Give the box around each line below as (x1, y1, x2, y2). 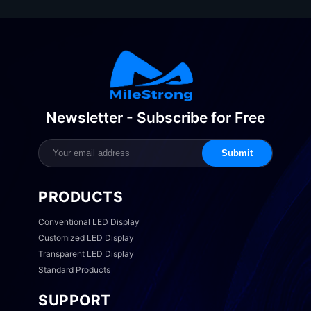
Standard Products (38, 264, 110, 275)
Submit (221, 147, 253, 158)
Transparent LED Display (38, 248, 134, 259)
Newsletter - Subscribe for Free (46, 108, 265, 126)
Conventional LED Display (38, 216, 140, 227)
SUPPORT (38, 291, 111, 309)
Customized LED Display (38, 232, 134, 243)
